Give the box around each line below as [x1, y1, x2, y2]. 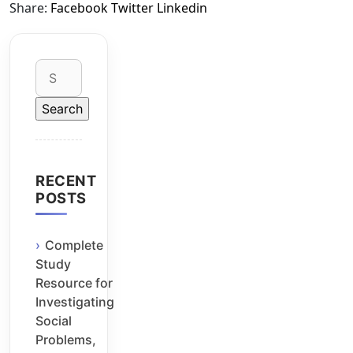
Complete [45, 237, 103, 254]
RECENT [35, 171, 96, 189]
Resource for [35, 275, 113, 292]
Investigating [35, 294, 114, 310]
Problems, [35, 332, 96, 348]
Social [35, 313, 72, 329]
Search [35, 59, 76, 76]
